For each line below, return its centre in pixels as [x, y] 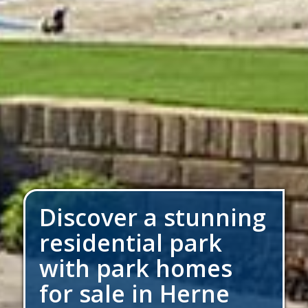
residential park [131, 243]
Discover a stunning [153, 217]
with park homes [136, 268]
